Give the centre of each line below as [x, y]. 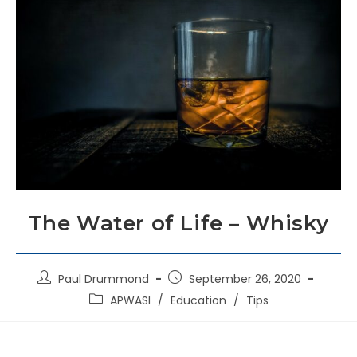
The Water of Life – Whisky [178, 223]
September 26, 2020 [245, 279]
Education [198, 300]
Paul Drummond [103, 279]
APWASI [130, 300]
